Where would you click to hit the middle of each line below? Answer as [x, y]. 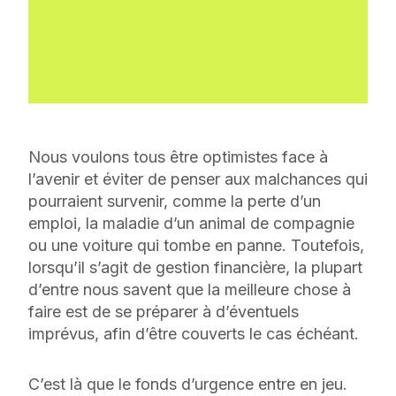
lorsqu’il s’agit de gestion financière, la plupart [195, 267]
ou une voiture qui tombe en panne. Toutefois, [196, 245]
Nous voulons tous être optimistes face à [178, 156]
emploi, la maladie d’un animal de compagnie [191, 223]
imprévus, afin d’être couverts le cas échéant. [196, 333]
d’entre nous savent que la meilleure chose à [190, 289]
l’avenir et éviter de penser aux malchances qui [198, 179]
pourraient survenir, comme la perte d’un [175, 201]
